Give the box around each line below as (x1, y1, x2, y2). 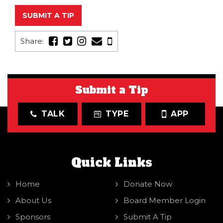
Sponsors (15, 212, 50, 222)
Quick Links (71, 154, 152, 171)
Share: (20, 36, 44, 46)
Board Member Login (123, 195, 206, 205)
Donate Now (123, 179, 172, 189)
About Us (15, 195, 51, 205)
